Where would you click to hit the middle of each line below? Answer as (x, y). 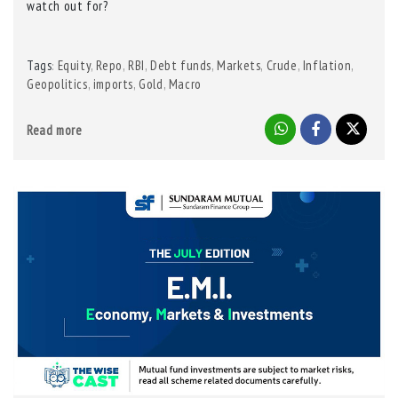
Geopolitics (57, 84)
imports (113, 84)
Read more (55, 131)
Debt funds (181, 66)
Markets (239, 66)
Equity (74, 66)
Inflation (327, 66)
